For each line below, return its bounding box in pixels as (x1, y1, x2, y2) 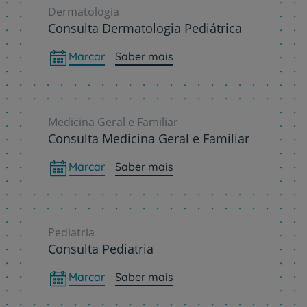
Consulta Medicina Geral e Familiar (48, 130, 249, 147)
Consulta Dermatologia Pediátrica (48, 20, 242, 37)
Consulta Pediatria (48, 241, 153, 258)
